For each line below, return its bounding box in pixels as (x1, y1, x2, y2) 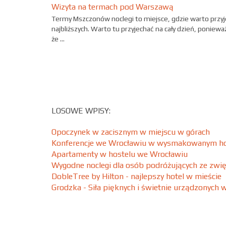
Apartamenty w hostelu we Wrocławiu (51, 149, 188, 159)
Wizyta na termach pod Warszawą (51, 2, 174, 12)
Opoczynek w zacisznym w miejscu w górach (51, 127, 210, 137)
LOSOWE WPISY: (51, 105, 110, 116)
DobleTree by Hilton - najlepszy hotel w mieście (51, 171, 221, 181)
